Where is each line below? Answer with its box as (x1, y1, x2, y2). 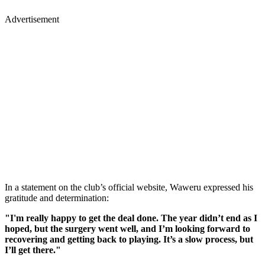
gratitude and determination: (5, 192, 109, 203)
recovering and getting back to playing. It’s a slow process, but (5, 234, 253, 244)
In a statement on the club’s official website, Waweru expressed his (5, 182, 253, 192)
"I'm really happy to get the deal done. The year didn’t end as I (5, 212, 257, 223)
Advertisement (5, 14, 59, 24)
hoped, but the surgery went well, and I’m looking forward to (5, 223, 250, 234)
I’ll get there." (5, 244, 61, 255)
